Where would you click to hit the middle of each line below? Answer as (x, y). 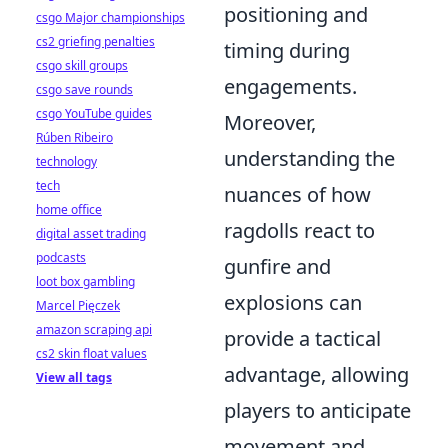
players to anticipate (317, 411)
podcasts (61, 257)
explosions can (293, 303)
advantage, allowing (316, 375)
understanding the (309, 159)
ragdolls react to (299, 231)
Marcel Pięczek (78, 305)
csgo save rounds (84, 89)
